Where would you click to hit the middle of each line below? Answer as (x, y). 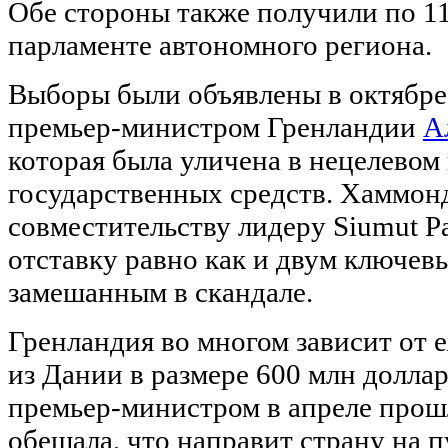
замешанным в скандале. (160, 291)
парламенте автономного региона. (220, 44)
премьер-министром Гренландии (215, 126)
